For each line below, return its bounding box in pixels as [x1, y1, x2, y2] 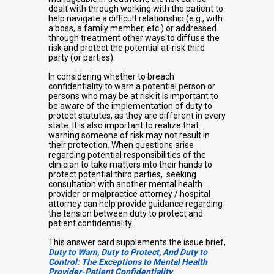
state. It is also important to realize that [48, 120, 199, 131]
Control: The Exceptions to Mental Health [48, 257, 207, 267]
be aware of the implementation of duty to [48, 101, 212, 111]
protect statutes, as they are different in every [48, 111, 226, 121]
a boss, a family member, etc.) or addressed [48, 23, 217, 34]
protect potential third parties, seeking [48, 169, 196, 180]
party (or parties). [48, 53, 115, 63]
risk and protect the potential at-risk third [48, 43, 205, 53]
